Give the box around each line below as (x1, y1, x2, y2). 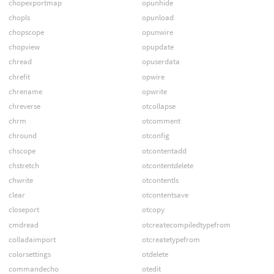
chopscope (8, 27, 44, 38)
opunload (141, 12, 174, 23)
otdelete (141, 248, 168, 259)
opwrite (141, 86, 167, 97)
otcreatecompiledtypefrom (141, 219, 231, 230)
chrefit (8, 71, 30, 82)
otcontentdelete (141, 160, 193, 171)
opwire (141, 71, 165, 82)
